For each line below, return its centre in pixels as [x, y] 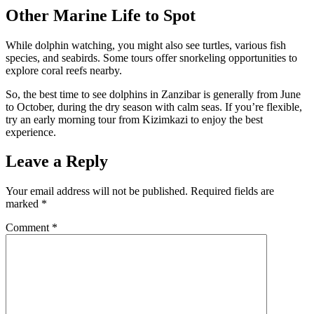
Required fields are [232, 191]
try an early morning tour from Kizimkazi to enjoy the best [134, 119]
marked [23, 204]
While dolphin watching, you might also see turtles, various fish [146, 45]
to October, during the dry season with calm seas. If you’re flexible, [154, 107]
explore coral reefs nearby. [64, 70]
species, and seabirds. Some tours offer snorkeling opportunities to [151, 57]
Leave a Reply [57, 162]
